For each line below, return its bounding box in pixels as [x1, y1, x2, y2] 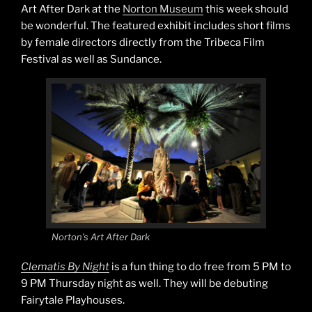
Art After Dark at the [21, 3, 123, 16]
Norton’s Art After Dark [52, 231, 150, 243]
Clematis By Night [21, 260, 109, 273]
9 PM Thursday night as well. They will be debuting [21, 276, 268, 290]
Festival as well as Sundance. [21, 53, 162, 66]
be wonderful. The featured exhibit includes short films [21, 19, 290, 33]
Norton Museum [123, 3, 203, 16]
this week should [203, 3, 288, 16]
